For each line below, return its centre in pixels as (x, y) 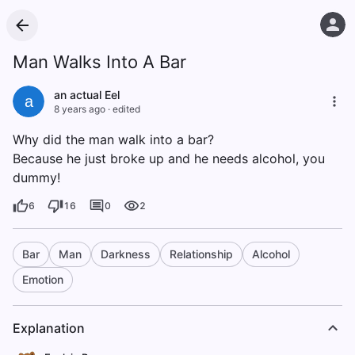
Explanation (49, 328)
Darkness (126, 254)
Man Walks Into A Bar (99, 62)
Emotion (43, 279)
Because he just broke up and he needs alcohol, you (169, 158)
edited (126, 109)
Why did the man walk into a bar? (113, 139)
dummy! (36, 177)
